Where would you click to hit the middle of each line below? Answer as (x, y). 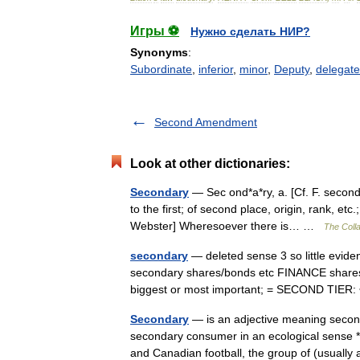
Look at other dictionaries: (210, 164)
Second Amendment (206, 122)
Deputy (292, 69)
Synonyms (159, 52)
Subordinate (161, 69)
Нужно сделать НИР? (250, 31)
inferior (216, 69)
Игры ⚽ (155, 31)
